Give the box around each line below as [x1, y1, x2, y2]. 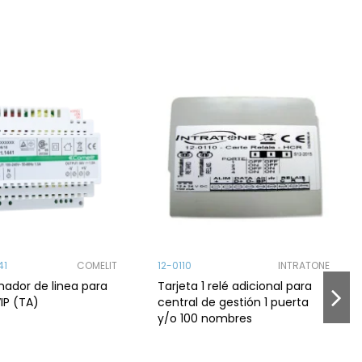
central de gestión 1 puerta [158, 293, 309, 310]
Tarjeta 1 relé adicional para [158, 277, 313, 294]
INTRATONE [277, 259, 330, 273]
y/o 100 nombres [158, 309, 253, 326]
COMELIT [77, 259, 118, 273]
